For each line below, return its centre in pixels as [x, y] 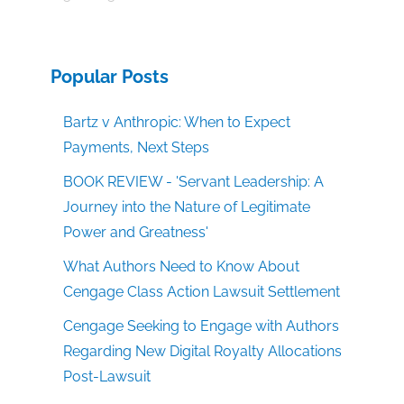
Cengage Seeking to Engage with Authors [202, 326]
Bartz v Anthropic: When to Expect [177, 123]
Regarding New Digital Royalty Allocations [203, 352]
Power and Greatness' [136, 233]
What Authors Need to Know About [182, 267]
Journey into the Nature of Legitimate [187, 207]
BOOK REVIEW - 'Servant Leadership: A [194, 182]
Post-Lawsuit [107, 377]
